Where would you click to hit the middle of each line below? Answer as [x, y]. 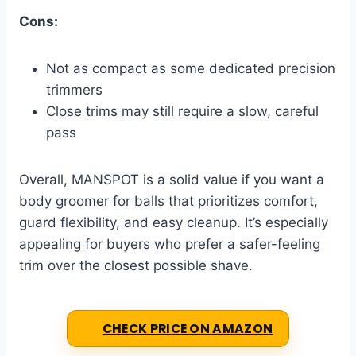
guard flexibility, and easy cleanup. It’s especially [174, 223]
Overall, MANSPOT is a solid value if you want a [172, 180]
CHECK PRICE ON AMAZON [188, 329]
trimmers [74, 90]
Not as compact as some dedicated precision [191, 69]
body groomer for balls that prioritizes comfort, [168, 201]
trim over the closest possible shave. [136, 266]
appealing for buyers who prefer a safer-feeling [170, 244]
